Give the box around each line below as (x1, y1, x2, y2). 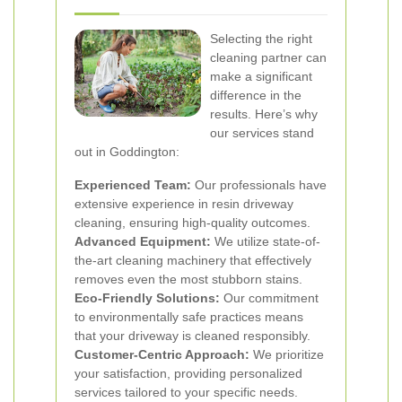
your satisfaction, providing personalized (74, 366, 302, 380)
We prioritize (249, 347, 324, 362)
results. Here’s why (210, 107, 318, 121)
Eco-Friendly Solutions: (74, 291, 220, 305)
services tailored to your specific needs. (74, 385, 298, 399)
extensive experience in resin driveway (74, 197, 293, 211)
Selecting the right (210, 31, 312, 46)
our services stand (210, 126, 314, 140)
